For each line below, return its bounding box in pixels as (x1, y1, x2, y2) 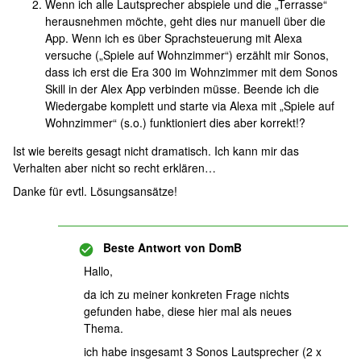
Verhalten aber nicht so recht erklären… (13, 160, 216, 176)
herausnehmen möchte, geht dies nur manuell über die (45, 13, 326, 29)
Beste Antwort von (103, 239, 205, 255)
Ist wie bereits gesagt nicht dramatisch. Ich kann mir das (13, 143, 299, 159)
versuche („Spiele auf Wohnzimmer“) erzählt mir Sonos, (45, 47, 329, 63)
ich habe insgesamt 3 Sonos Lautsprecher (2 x (84, 343, 322, 359)
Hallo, (84, 263, 113, 279)
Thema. (84, 320, 123, 336)
